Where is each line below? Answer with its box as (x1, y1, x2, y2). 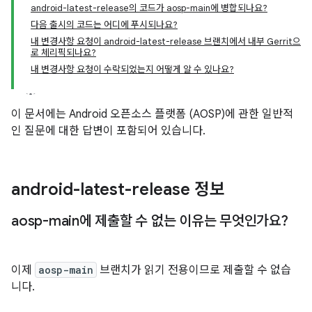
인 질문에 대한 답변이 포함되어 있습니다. (11, 124, 205, 138)
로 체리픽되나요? (31, 47, 96, 58)
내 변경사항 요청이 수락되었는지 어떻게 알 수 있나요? (31, 63, 234, 75)
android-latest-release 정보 (11, 179, 225, 200)
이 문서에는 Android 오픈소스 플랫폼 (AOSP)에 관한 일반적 (11, 107, 293, 121)
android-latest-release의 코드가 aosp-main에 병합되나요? (31, 2, 267, 14)
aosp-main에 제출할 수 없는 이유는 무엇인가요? (11, 212, 288, 230)
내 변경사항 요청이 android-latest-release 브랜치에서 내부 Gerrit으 (31, 36, 301, 47)
